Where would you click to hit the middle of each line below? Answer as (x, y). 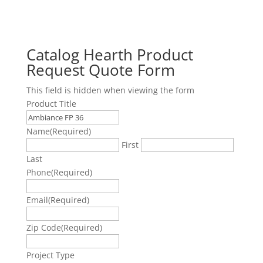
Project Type (50, 255)
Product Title (51, 104)
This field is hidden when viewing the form (110, 90)
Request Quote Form (100, 70)
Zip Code (43, 227)
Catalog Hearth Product (109, 55)
